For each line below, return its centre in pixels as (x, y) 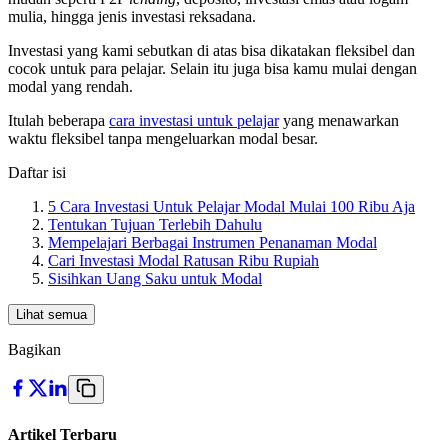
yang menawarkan (341, 121)
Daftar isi (37, 173)
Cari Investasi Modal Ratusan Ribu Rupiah (183, 261)
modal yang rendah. (70, 87)
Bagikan (34, 350)
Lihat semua (51, 315)
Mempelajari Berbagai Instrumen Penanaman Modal (212, 243)
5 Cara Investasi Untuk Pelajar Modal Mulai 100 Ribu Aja (231, 207)
